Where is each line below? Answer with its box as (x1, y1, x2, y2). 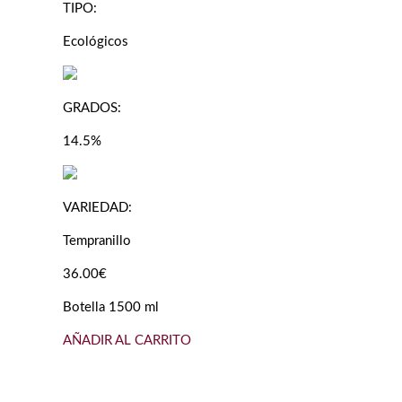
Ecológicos (63, 35, 128, 49)
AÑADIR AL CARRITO (63, 334, 191, 348)
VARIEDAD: (63, 201, 132, 215)
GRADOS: (63, 101, 121, 116)
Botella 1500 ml (63, 301, 159, 315)
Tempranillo (63, 234, 131, 249)
